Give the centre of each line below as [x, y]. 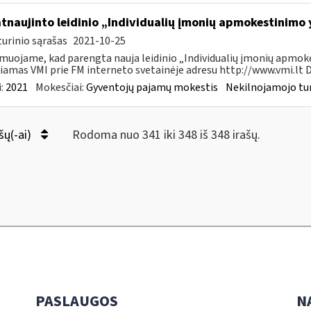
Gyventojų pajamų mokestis [152, 87]
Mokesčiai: [60, 87]
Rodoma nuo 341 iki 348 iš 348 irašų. [166, 135]
